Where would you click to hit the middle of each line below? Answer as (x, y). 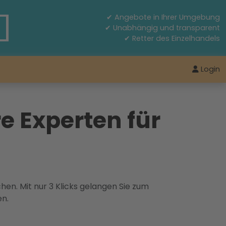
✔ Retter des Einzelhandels (172, 38)
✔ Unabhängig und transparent (162, 28)
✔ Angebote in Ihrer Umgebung (163, 17)
